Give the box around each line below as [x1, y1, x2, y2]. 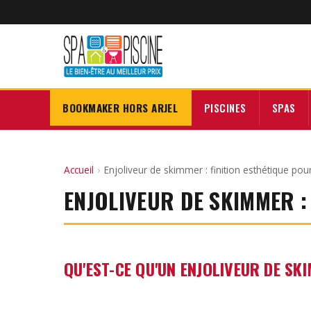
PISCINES [203, 100, 246, 116]
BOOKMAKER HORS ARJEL [62, 100, 178, 116]
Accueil [64, 162, 94, 176]
